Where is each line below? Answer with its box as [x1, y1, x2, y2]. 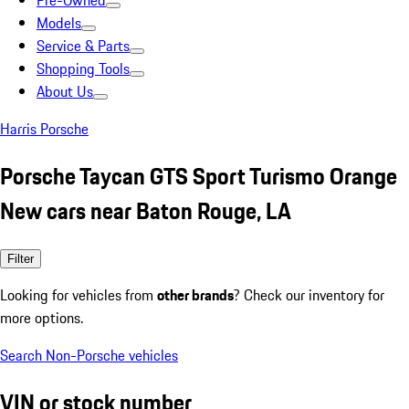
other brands [157, 283, 234, 306]
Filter [7, 251, 34, 266]
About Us [37, 80, 93, 102]
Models [37, 12, 81, 34]
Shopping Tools [37, 58, 130, 79]
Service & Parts [37, 35, 130, 57]
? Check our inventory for [234, 283, 384, 306]
